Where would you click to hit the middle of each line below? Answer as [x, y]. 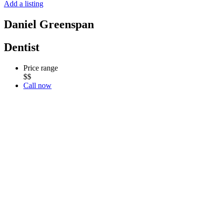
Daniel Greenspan [49, 24]
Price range [41, 68]
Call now [37, 85]
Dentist [22, 47]
